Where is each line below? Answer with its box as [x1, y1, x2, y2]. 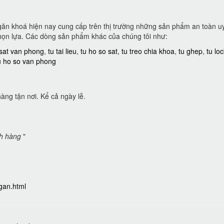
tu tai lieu [48, 46, 76, 56]
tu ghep [178, 46, 202, 56]
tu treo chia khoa [121, 46, 174, 56]
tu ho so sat [80, 46, 117, 56]
